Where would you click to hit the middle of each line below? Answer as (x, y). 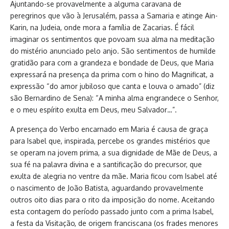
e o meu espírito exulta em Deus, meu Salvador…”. (94, 110)
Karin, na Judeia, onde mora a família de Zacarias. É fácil (102, 27)
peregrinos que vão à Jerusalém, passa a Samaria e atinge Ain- (114, 16)
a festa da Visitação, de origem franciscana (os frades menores (114, 223)
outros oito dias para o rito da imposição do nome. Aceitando (112, 200)
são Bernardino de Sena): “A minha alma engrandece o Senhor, (114, 98)
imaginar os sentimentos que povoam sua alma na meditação (112, 39)
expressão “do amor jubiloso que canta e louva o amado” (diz (112, 86)
